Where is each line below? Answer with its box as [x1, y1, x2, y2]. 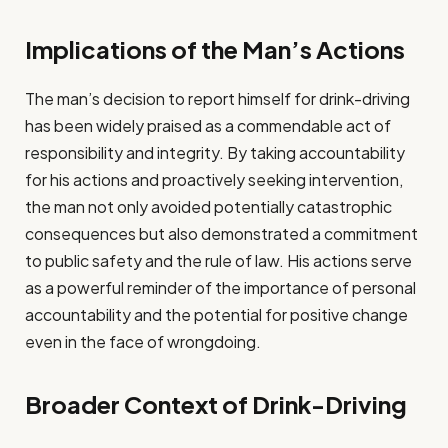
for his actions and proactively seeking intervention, [25, 168, 403, 190]
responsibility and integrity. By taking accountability [25, 141, 405, 163]
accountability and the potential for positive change [25, 303, 408, 325]
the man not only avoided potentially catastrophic [25, 195, 392, 217]
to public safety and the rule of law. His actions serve [25, 249, 412, 271]
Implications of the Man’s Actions [25, 33, 405, 64]
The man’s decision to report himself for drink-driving [25, 87, 410, 109]
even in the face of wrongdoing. [25, 330, 261, 352]
